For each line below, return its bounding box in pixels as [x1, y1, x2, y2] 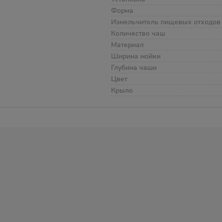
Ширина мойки [111, 52, 161, 61]
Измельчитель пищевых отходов [111, 17, 221, 27]
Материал [111, 40, 144, 50]
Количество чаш [111, 29, 165, 38]
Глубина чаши [111, 63, 157, 72]
